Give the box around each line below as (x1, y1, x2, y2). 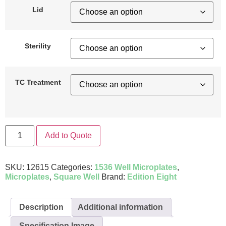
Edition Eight (127, 172, 177, 181)
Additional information (78, 202, 163, 211)
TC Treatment (15, 78, 61, 86)
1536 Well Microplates (94, 162, 177, 172)
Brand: (101, 172, 127, 181)
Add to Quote (45, 131, 92, 140)
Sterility (25, 41, 51, 50)
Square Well (53, 172, 99, 181)
